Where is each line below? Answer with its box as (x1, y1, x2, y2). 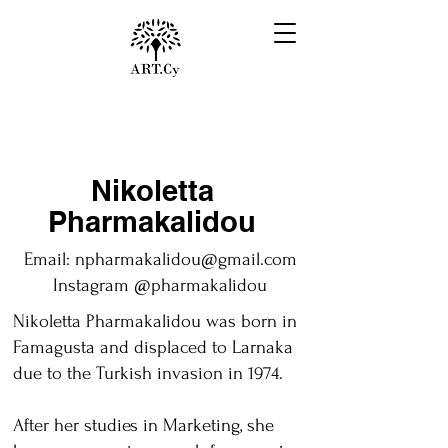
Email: (23, 249, 75, 270)
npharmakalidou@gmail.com (74, 249, 297, 270)
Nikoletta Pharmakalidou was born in (13, 311, 297, 332)
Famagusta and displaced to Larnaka (13, 337, 293, 358)
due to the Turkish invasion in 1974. (13, 363, 288, 384)
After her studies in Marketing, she (13, 415, 274, 436)
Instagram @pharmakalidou (53, 275, 267, 296)
